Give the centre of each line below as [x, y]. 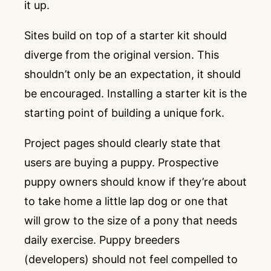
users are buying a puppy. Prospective [121, 162]
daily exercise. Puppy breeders [102, 240]
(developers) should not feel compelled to [131, 259]
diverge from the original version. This [122, 55]
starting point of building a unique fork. [124, 113]
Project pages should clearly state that [122, 143]
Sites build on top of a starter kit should [126, 35]
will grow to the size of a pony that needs [131, 220]
